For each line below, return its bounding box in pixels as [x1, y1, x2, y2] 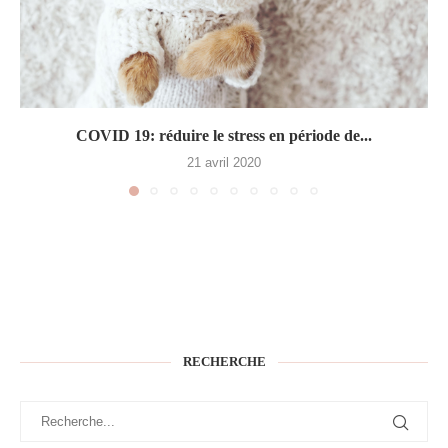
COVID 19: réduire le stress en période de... [76, 127, 372, 145]
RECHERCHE [182, 354, 266, 370]
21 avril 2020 [187, 155, 261, 171]
